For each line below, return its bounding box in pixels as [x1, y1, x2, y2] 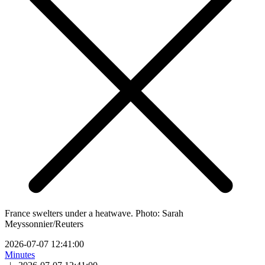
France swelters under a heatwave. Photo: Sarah [5, 208, 183, 218]
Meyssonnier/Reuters [5, 218, 83, 229]
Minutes [5, 249, 35, 260]
